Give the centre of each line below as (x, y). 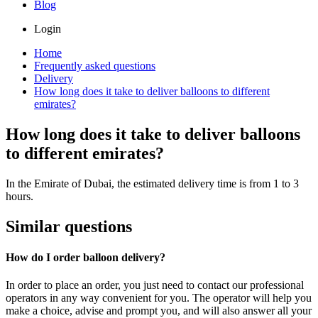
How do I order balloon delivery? (86, 258)
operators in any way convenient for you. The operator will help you (159, 298)
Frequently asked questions (95, 66)
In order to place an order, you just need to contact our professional (155, 285)
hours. (20, 196)
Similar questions (69, 226)
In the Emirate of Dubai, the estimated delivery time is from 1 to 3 (152, 183)
